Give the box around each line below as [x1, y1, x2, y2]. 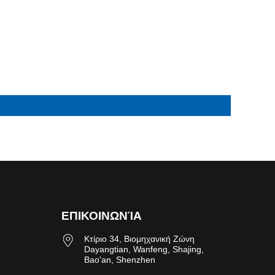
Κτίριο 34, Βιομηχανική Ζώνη [84, 233, 195, 244]
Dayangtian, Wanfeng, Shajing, [84, 244, 204, 254]
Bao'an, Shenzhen [84, 254, 155, 265]
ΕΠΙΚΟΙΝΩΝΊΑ [61, 209, 142, 222]
